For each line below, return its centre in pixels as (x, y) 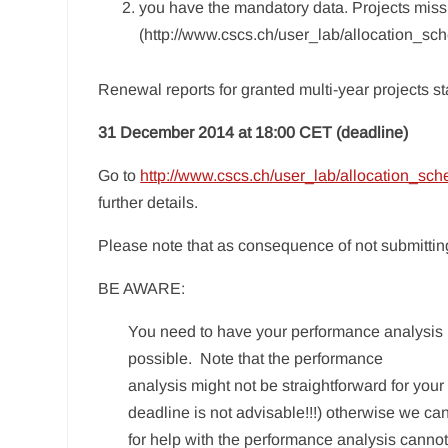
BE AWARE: (142, 288)
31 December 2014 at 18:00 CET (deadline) (253, 132)
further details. (148, 202)
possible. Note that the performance (256, 358)
